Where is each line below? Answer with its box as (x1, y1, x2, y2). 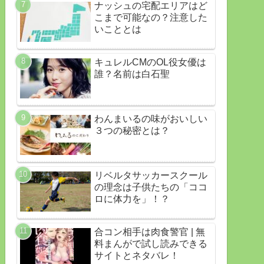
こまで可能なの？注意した (94, 12, 207, 23)
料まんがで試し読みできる (94, 239, 207, 249)
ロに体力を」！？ (94, 194, 170, 204)
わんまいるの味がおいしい (94, 114, 207, 124)
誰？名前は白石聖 (94, 69, 170, 80)
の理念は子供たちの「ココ (94, 182, 207, 193)
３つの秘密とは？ (94, 126, 170, 136)
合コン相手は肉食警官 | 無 (94, 227, 205, 237)
